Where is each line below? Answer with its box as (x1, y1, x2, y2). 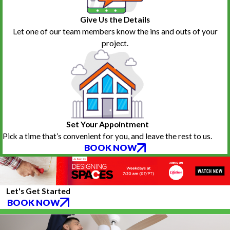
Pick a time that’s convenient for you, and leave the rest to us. (3, 131, 212, 141)
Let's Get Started (6, 186, 71, 196)
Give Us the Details (80, 15, 150, 25)
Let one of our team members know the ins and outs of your (12, 27, 218, 36)
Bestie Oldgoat (141, 6, 208, 17)
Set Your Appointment (66, 120, 149, 129)
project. (102, 39, 128, 48)
